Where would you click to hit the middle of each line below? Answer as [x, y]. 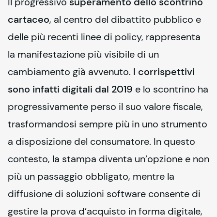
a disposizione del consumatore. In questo [101, 141]
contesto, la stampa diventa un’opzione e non [108, 159]
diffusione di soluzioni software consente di [104, 194]
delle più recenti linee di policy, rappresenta [104, 37]
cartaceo [29, 19]
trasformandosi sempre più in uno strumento [108, 124]
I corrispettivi [164, 72]
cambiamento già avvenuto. [70, 72]
